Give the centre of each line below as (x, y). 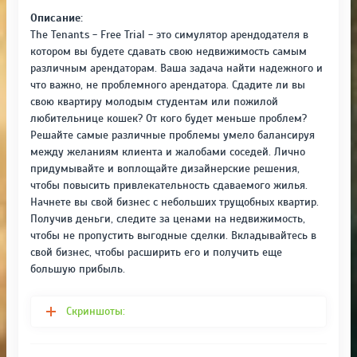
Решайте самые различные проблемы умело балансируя (173, 135)
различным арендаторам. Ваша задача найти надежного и (177, 68)
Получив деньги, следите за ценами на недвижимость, (168, 218)
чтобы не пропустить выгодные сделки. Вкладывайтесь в (173, 235)
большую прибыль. (78, 269)
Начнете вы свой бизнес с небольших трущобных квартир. (175, 202)
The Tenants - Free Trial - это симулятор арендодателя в (169, 34)
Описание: (57, 18)
